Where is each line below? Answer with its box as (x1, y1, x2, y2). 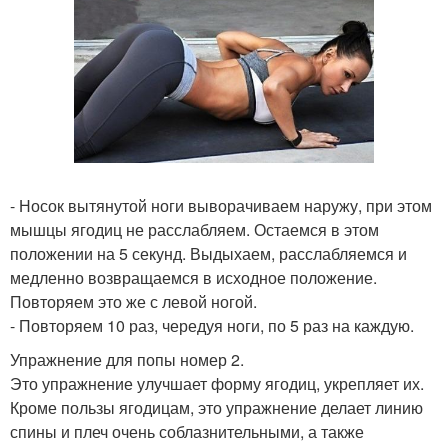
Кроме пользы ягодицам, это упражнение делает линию (10, 395, 423, 419)
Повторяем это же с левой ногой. (10, 289, 257, 313)
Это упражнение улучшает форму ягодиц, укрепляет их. (10, 371, 424, 395)
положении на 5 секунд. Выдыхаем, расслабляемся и (10, 241, 407, 265)
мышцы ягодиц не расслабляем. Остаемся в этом (10, 217, 379, 241)
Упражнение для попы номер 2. (10, 347, 244, 371)
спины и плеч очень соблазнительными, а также (10, 419, 364, 443)
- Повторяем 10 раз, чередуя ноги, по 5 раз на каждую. (10, 313, 414, 337)
